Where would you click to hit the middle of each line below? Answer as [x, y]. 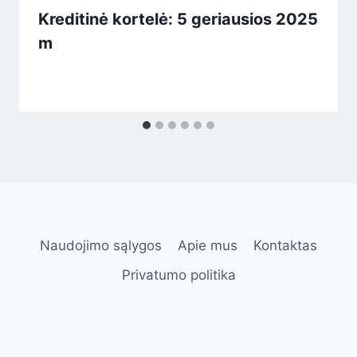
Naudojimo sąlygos [100, 245]
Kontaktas [286, 245]
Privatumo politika [178, 275]
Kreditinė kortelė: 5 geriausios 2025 [178, 20]
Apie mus [208, 245]
